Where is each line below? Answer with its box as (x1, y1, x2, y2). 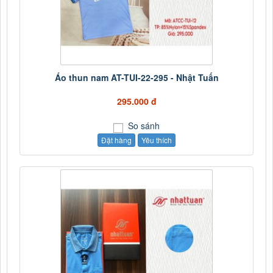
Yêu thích (141, 135, 172, 146)
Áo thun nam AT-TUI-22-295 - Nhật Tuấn (54, 71, 219, 84)
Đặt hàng (101, 135, 132, 146)
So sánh (126, 119, 160, 132)
